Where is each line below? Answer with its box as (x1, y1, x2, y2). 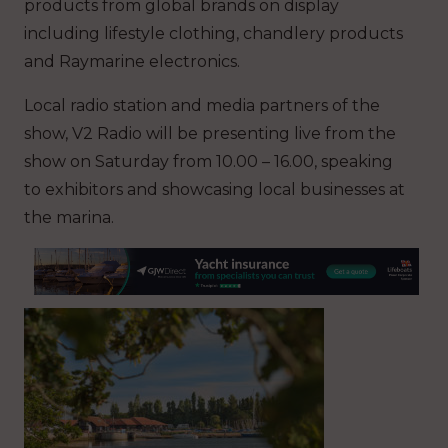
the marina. (24, 207, 114, 227)
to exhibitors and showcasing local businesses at (24, 179, 405, 199)
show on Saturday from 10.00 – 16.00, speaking (24, 151, 393, 171)
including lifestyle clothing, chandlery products (24, 23, 403, 43)
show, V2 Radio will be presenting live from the (24, 123, 396, 143)
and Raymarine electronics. (24, 51, 240, 71)
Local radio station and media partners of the (24, 95, 380, 115)
